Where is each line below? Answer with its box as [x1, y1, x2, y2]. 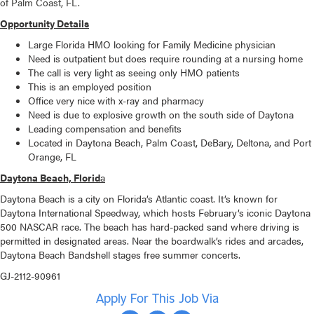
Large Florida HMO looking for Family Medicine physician [28, 37, 275, 52]
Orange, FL [28, 149, 76, 164]
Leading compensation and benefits [28, 121, 182, 136]
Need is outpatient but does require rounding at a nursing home [28, 51, 303, 66]
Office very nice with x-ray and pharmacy [28, 93, 204, 108]
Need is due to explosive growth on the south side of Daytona [28, 107, 294, 122]
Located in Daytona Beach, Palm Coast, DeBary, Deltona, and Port [28, 135, 311, 150]
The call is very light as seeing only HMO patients [28, 65, 243, 80]
